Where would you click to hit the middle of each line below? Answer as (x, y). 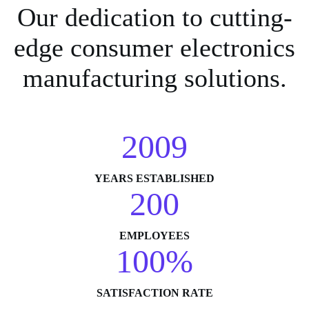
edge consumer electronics (154, 48)
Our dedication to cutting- (154, 18)
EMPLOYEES (154, 236)
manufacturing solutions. (154, 78)
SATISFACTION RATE (154, 293)
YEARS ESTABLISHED (154, 179)
